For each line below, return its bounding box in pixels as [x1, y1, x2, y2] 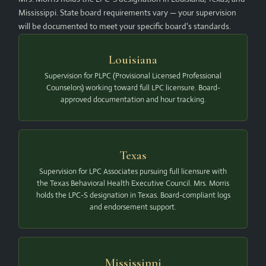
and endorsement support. [90, 202, 176, 213]
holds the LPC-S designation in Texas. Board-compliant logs [36, 190, 230, 201]
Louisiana [109, 52, 157, 68]
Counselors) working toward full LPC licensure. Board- [46, 83, 220, 93]
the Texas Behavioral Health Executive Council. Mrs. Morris [37, 178, 229, 189]
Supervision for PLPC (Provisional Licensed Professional [45, 71, 221, 81]
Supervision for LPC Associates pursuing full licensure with [39, 166, 227, 177]
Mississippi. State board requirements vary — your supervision [18, 7, 237, 18]
